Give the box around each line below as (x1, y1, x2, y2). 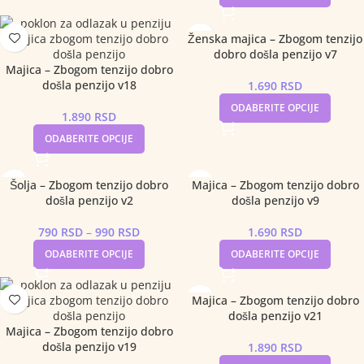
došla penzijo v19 (41, 339, 136, 354)
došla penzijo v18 (41, 77, 136, 93)
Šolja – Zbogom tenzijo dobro (10, 177, 168, 193)
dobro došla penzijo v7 (213, 46, 337, 62)
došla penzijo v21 (227, 308, 323, 323)
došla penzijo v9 (231, 193, 319, 208)
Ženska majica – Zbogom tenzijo (188, 31, 362, 46)
